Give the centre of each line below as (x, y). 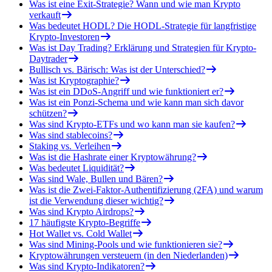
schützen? (48, 113)
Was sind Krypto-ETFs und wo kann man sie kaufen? (132, 124)
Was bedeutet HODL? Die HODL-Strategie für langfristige (143, 25)
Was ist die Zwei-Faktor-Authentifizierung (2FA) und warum (146, 189)
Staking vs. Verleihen (70, 146)
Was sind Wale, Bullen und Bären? (96, 178)
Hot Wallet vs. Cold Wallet (80, 233)
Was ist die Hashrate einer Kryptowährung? (113, 157)
